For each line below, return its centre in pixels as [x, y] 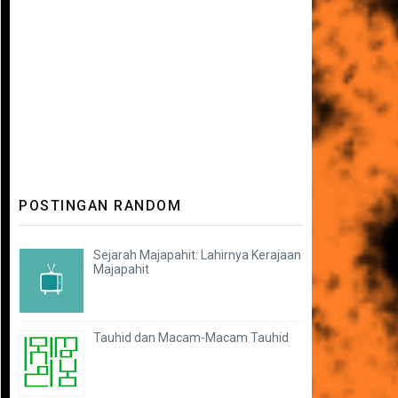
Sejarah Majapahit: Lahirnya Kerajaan [197, 255]
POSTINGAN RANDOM [100, 205]
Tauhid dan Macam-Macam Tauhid [191, 337]
